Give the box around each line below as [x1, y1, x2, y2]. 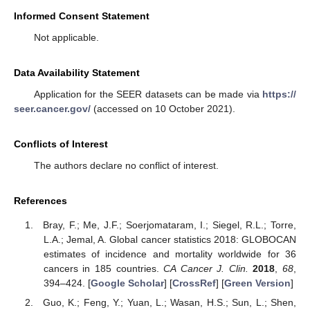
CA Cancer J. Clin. [163, 262, 248, 274]
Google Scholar [90, 277, 164, 289]
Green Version [224, 277, 291, 289]
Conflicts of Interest [14, 138, 108, 150]
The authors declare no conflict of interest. [33, 160, 219, 172]
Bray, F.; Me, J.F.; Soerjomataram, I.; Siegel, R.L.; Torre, [43, 219, 296, 230]
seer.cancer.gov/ [14, 103, 91, 115]
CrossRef [172, 277, 216, 289]
